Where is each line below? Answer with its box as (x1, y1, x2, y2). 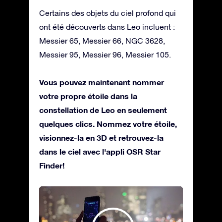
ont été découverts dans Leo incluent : (39, 22, 175, 31)
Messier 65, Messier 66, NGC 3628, (39, 36, 165, 45)
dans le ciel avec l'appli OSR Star (39, 146, 161, 156)
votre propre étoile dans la (39, 91, 137, 101)
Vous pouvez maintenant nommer (39, 77, 164, 87)
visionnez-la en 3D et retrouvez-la (39, 132, 164, 142)
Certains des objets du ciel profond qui (39, 8, 176, 17)
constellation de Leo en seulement (39, 105, 167, 114)
